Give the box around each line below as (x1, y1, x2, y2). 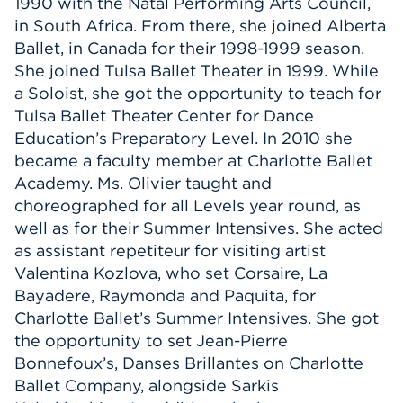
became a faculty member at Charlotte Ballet (14, 150, 372, 171)
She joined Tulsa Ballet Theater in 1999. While (14, 60, 379, 81)
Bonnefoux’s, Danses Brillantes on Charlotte (14, 353, 363, 373)
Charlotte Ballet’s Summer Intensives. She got (14, 308, 379, 328)
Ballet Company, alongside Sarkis (14, 375, 279, 396)
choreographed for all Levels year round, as (14, 195, 361, 216)
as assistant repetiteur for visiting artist (14, 240, 326, 261)
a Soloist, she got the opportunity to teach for (14, 83, 381, 103)
